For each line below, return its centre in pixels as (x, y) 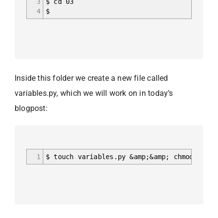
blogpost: (31, 108)
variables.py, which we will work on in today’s (94, 93)
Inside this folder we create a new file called (91, 78)
